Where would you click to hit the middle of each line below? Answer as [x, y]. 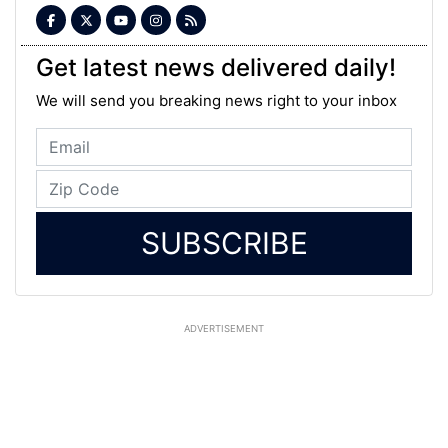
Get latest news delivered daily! [216, 68]
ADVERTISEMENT [224, 329]
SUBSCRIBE [224, 243]
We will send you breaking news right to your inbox [216, 101]
